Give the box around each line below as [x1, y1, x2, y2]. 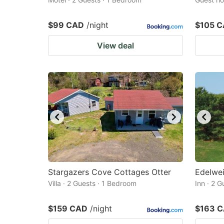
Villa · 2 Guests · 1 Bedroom [48, 179, 136, 187]
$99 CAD [48, 20, 84, 30]
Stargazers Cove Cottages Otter [48, 167, 171, 177]
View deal [97, 40, 134, 50]
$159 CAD [48, 203, 87, 213]
